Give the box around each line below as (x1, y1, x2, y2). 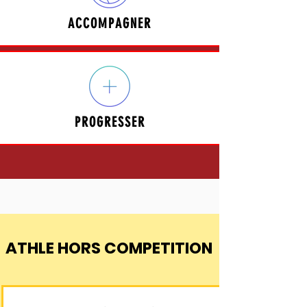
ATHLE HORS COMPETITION (5, 237, 212, 259)
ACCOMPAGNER (68, 15, 151, 32)
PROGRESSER (74, 114, 145, 130)
